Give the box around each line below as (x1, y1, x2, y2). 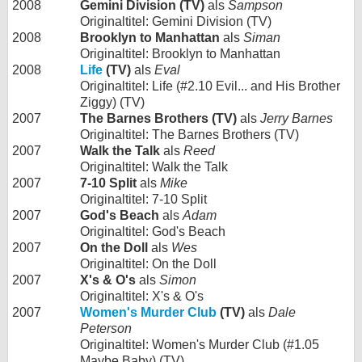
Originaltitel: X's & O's (80, 289, 204, 303)
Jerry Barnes (260, 112, 333, 125)
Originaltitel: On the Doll (80, 257, 217, 271)
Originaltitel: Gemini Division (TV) (80, 15, 271, 28)
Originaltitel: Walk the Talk (80, 160, 228, 174)
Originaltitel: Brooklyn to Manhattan (80, 47, 280, 61)
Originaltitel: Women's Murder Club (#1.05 (80, 338, 319, 351)
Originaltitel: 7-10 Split (80, 192, 207, 206)
